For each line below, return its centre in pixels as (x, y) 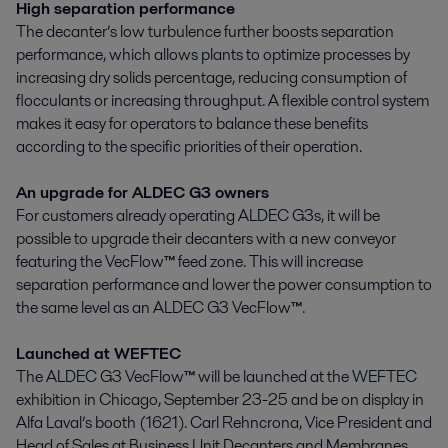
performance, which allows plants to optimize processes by (213, 55)
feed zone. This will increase (269, 262)
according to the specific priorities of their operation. (189, 147)
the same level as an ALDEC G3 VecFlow (153, 308)
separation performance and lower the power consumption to (224, 285)
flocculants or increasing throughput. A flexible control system (222, 101)
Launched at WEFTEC (98, 354)
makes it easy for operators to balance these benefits (192, 124)
